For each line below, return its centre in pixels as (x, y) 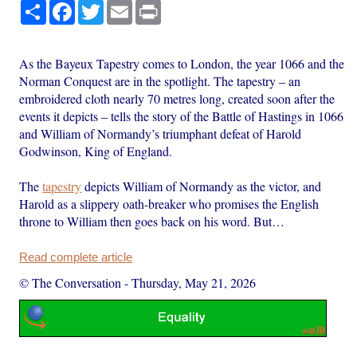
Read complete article (76, 257)
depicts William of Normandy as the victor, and (202, 186)
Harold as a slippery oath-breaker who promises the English (169, 203)
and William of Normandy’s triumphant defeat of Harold (161, 133)
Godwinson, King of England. (96, 151)
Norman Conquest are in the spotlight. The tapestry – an (160, 80)
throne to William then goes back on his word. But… (152, 221)
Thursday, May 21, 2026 (194, 282)
